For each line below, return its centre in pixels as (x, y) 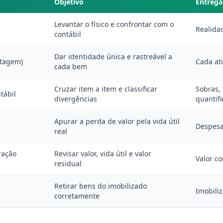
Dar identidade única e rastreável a (113, 56)
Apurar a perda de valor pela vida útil (117, 121)
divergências (76, 99)
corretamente (77, 196)
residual (68, 164)
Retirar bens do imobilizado (101, 186)
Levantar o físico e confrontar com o (114, 24)
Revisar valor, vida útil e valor (103, 154)
